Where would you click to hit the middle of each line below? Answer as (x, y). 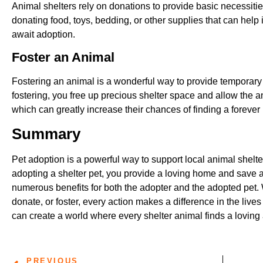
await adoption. (43, 34)
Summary (46, 134)
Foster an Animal (63, 58)
